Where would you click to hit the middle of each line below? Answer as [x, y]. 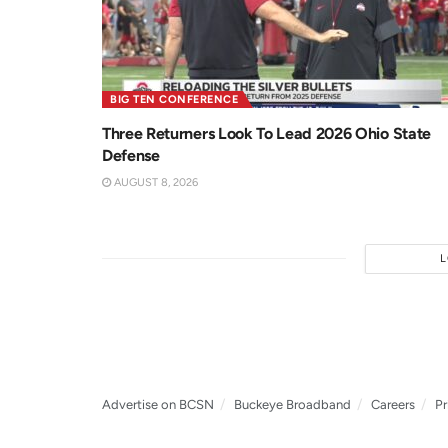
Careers [393, 404]
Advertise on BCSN [158, 404]
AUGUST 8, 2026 [154, 182]
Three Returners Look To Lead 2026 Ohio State [266, 133]
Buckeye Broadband [292, 404]
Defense [131, 155]
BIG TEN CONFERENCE [174, 99]
